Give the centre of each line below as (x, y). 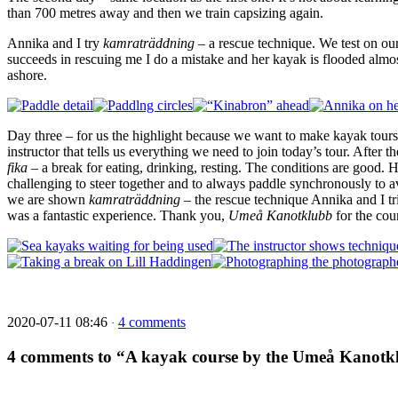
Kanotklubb (299, 215)
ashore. (27, 75)
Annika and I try (55, 43)
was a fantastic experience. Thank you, (118, 215)
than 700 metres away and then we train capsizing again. (165, 12)
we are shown (48, 199)
